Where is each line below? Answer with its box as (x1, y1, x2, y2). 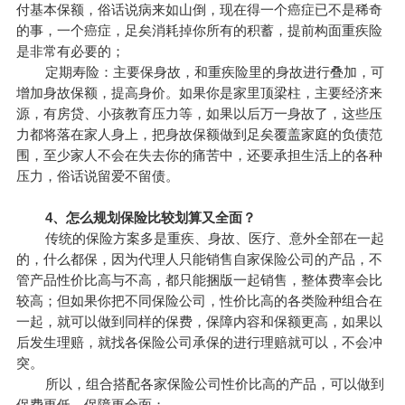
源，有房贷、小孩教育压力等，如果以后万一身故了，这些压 (15, 106, 382, 122)
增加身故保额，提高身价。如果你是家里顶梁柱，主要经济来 (15, 85, 382, 101)
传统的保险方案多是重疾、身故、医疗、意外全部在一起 (15, 231, 384, 247)
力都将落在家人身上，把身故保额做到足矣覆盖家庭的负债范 (15, 127, 382, 143)
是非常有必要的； (15, 43, 125, 60)
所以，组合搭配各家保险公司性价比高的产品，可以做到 (15, 376, 384, 392)
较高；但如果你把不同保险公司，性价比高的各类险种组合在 (15, 293, 382, 309)
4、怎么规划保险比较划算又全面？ (41, 210, 256, 226)
